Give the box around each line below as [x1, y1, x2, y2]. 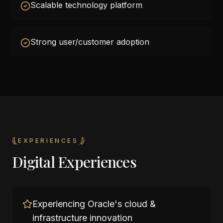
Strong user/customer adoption [30, 37, 149, 47]
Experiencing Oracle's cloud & [32, 199, 156, 209]
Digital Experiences [12, 152, 136, 172]
